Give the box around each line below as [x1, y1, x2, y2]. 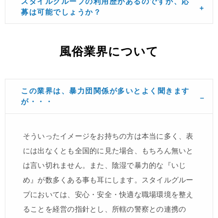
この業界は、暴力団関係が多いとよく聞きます [21, 87, 190, 95]
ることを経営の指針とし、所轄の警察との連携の [23, 205, 186, 214]
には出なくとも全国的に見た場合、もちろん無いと [23, 146, 194, 155]
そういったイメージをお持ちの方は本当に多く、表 [23, 132, 194, 141]
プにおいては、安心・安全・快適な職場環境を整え [23, 190, 194, 199]
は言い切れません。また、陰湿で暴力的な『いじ [23, 161, 186, 170]
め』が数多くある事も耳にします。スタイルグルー [23, 176, 194, 184]
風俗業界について [59, 45, 159, 58]
